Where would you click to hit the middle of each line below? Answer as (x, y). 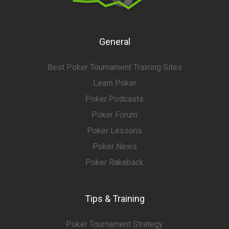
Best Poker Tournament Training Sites (114, 67)
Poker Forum (114, 115)
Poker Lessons (114, 131)
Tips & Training (114, 199)
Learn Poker (114, 83)
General (114, 42)
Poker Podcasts (114, 99)
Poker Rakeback (114, 162)
